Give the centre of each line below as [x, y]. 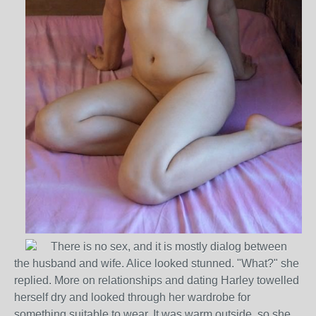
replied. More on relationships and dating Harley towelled [157, 281]
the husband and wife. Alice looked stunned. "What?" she [157, 264]
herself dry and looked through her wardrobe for [132, 298]
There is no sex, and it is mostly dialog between [168, 247]
